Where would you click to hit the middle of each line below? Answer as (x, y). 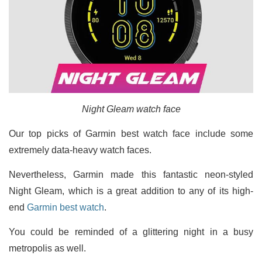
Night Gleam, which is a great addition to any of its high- (131, 191)
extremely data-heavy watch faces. (80, 150)
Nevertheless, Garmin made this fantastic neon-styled (131, 175)
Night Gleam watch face (131, 109)
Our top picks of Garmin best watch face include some (131, 134)
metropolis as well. (47, 249)
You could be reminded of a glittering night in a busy (131, 232)
